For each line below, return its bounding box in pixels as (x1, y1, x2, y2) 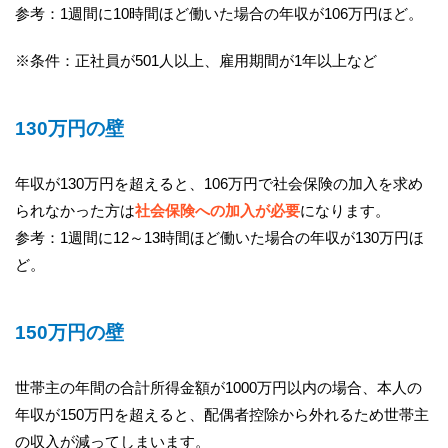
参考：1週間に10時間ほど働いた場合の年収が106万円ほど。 (15, 4, 423, 22)
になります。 (300, 201, 390, 219)
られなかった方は (15, 201, 135, 219)
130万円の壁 (15, 118, 124, 140)
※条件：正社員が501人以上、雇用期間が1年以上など (15, 51, 377, 69)
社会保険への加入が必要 (135, 201, 300, 219)
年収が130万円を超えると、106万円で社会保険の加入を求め (15, 174, 423, 192)
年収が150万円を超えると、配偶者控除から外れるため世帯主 (15, 405, 429, 423)
